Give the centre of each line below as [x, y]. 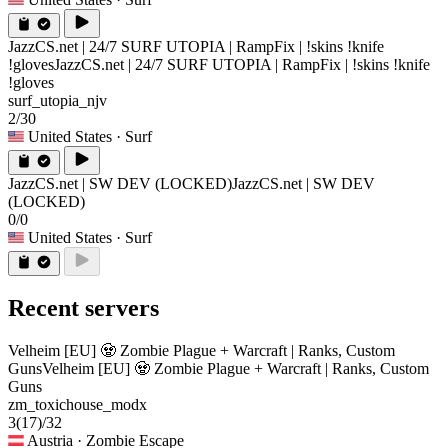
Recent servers [83, 308]
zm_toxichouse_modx [77, 405]
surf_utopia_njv [57, 100]
